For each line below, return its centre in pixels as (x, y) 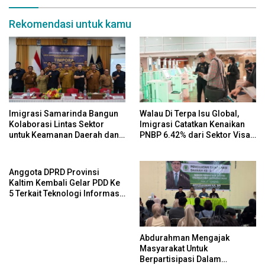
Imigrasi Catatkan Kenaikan (192, 125)
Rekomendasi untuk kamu (70, 24)
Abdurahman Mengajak (185, 238)
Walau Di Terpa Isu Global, (189, 114)
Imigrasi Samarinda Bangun (64, 114)
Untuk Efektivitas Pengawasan (66, 204)
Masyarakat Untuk (174, 249)
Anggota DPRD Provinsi (54, 172)
